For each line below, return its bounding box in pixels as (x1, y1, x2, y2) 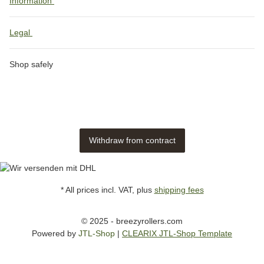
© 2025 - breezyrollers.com (81, 216, 183, 226)
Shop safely (9, 60, 53, 69)
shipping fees (154, 185, 204, 194)
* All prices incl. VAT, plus (60, 185, 154, 194)
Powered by (32, 229, 78, 238)
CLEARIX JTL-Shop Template (122, 229, 232, 238)
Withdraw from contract (88, 136, 176, 145)
